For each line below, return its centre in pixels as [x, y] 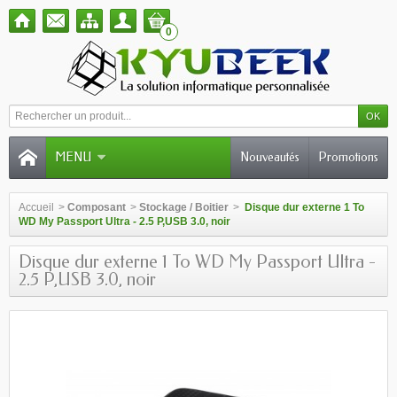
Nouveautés [270, 157]
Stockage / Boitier [184, 207]
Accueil [36, 207]
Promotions [348, 157]
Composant [97, 207]
